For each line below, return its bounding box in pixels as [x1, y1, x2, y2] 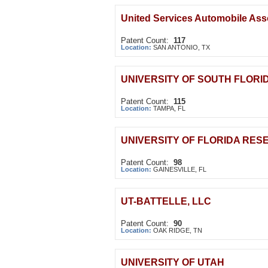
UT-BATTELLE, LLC [121, 196, 211, 206]
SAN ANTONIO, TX [153, 44, 210, 51]
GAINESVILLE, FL [153, 166, 206, 173]
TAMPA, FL [153, 105, 185, 112]
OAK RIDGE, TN [153, 227, 202, 234]
